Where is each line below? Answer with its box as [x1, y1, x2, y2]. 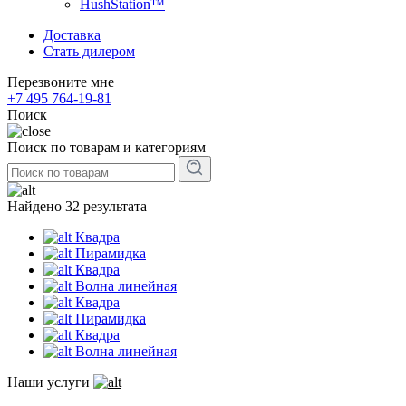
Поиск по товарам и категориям [7, 140, 206, 155]
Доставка [43, 27, 101, 43]
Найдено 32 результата [7, 198, 147, 214]
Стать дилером [43, 43, 135, 59]
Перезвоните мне [7, 74, 114, 90]
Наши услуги [7, 374, 90, 390]
